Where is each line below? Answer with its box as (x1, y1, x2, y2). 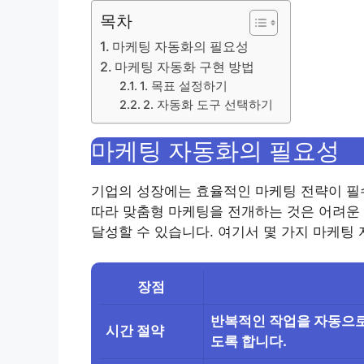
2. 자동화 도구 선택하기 (143, 97, 274, 112)
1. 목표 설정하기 (140, 78, 228, 93)
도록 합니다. (210, 333, 287, 350)
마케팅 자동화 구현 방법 (115, 58, 255, 75)
